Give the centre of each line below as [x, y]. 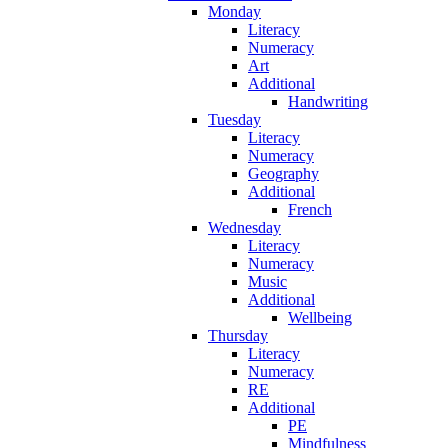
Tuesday [234, 119]
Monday [234, 11]
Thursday [238, 335]
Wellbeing [320, 317]
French [310, 209]
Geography [283, 173]
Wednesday [244, 227]
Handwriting [328, 101]
